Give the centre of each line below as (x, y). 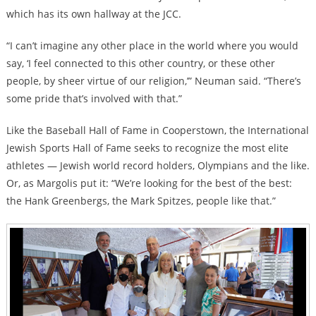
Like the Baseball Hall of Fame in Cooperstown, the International (157, 130)
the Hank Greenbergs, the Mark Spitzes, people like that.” (141, 201)
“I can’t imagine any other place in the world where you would (152, 46)
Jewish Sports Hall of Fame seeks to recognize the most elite (147, 148)
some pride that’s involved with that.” (94, 99)
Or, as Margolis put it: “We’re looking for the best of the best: (149, 183)
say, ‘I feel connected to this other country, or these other (140, 63)
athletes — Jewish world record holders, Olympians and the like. (158, 166)
